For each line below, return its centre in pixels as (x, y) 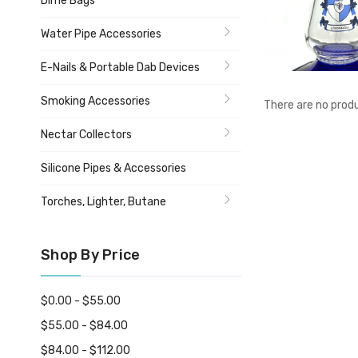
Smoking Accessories (95, 101)
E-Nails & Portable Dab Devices (120, 68)
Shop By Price (91, 255)
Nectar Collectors (86, 135)
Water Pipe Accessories (101, 34)
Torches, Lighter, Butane (103, 202)
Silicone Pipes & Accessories (113, 168)
